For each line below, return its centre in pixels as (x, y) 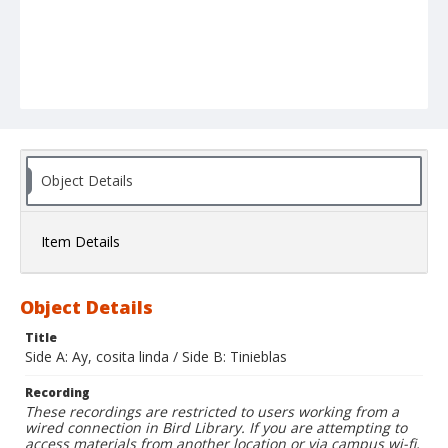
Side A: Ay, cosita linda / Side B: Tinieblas (156, 357)
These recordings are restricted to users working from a (212, 412)
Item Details (80, 242)
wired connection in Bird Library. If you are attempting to (216, 428)
